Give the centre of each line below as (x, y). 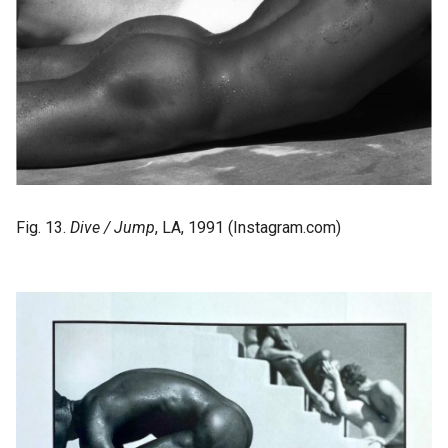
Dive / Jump (110, 228)
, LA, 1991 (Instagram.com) (248, 228)
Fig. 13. (41, 228)
